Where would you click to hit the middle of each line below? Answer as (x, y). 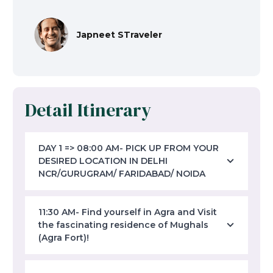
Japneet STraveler (119, 34)
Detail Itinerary (88, 110)
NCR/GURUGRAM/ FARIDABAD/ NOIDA (122, 173)
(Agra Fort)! (64, 237)
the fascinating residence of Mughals (123, 225)
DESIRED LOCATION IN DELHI (103, 161)
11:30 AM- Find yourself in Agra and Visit (128, 212)
